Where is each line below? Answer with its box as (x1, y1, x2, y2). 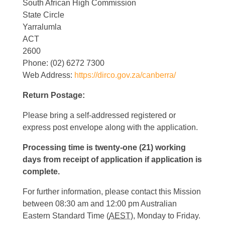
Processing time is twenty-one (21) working (23, 143, 186, 152)
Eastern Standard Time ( (23, 211, 109, 220)
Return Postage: (23, 91, 85, 100)
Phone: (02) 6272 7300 (23, 59, 104, 68)
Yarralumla (23, 23, 61, 32)
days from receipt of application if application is (23, 155, 202, 164)
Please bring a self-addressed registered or (23, 111, 176, 120)
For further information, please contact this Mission (23, 187, 201, 196)
